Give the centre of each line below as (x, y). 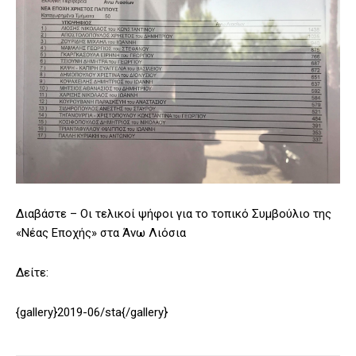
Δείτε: (32, 273)
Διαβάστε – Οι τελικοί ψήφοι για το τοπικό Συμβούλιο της (174, 214)
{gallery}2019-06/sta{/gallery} (92, 313)
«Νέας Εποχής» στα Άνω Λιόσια (101, 233)
